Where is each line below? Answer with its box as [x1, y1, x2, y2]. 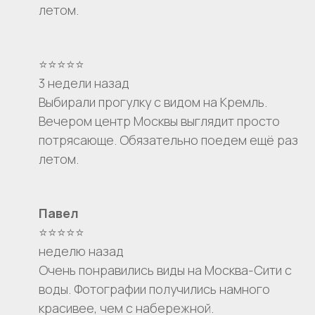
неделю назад [39, 243, 124, 260]
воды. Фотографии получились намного [39, 281, 270, 298]
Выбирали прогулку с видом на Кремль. [39, 94, 267, 111]
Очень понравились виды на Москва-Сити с [39, 262, 292, 279]
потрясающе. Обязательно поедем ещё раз [39, 131, 298, 149]
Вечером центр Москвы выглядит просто [39, 112, 280, 130]
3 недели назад [39, 75, 129, 92]
